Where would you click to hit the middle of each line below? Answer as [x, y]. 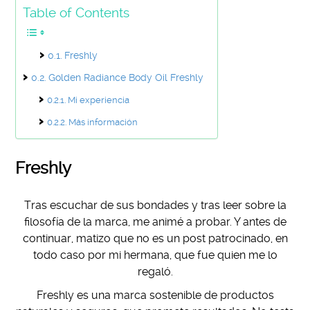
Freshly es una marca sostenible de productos [155, 295]
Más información [103, 122]
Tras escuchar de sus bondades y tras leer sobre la [155, 205]
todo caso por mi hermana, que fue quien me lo [155, 255]
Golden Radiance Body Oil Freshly [126, 77]
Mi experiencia [98, 100]
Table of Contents [76, 12]
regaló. [155, 271]
